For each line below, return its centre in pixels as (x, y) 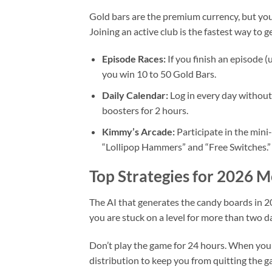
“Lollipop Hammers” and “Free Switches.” (186, 146)
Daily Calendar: (135, 95)
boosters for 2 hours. (145, 110)
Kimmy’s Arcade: (138, 131)
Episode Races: (134, 59)
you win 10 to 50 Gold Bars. (159, 74)
